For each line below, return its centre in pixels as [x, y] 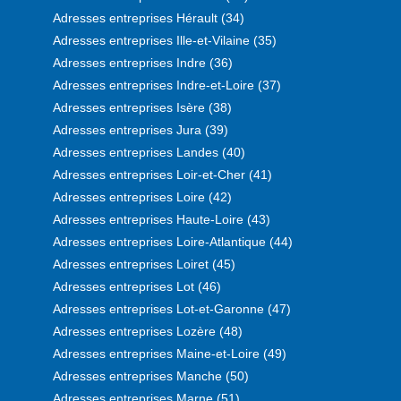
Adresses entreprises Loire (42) [142, 196]
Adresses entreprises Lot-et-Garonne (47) [172, 308]
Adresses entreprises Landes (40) [149, 152]
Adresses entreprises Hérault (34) [149, 17]
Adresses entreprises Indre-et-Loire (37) [167, 85]
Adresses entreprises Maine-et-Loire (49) [170, 353]
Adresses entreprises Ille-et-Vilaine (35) [165, 40]
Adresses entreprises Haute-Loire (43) [162, 219]
